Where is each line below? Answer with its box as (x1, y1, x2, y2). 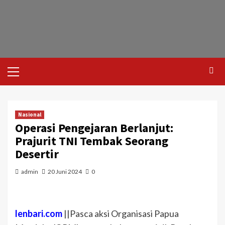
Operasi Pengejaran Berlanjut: (15, 120, 173, 136)
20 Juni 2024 (48, 168, 82, 175)
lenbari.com (15, 208, 62, 219)
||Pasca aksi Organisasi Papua (62, 208, 179, 219)
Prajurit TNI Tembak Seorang (15, 133, 168, 149)
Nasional (18, 111, 41, 118)
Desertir (15, 146, 59, 162)
